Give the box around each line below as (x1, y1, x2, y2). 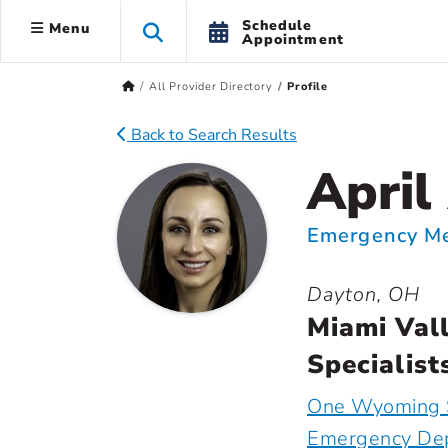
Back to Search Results (127, 124, 297, 146)
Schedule (241, 15, 313, 35)
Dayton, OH (307, 281, 420, 308)
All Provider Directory (148, 79, 273, 94)
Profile (287, 79, 328, 94)
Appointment (241, 29, 344, 49)
